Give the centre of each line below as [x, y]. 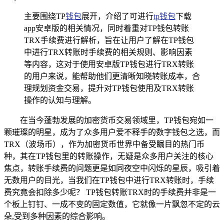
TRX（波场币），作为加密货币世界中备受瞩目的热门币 [104, 144]
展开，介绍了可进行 [117, 16]
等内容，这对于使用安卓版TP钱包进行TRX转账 [109, 64]
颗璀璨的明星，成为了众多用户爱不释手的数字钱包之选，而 [112, 132]
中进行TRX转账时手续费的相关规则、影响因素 [108, 52]
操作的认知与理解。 [60, 100]
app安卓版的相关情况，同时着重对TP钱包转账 [106, 28]
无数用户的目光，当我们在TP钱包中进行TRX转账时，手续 [109, 180]
